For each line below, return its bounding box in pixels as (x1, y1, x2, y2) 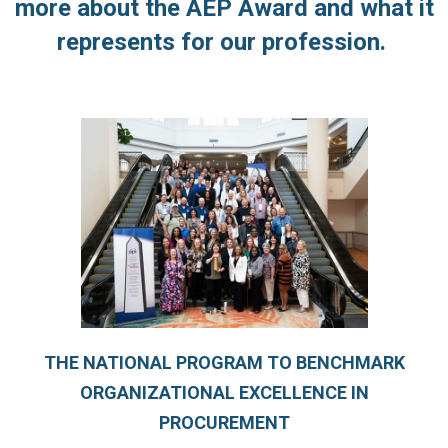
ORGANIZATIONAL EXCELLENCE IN (79, 382, 369, 404)
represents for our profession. (56, 28, 392, 57)
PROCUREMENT (158, 412, 290, 434)
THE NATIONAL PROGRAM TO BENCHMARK (43, 352, 405, 374)
